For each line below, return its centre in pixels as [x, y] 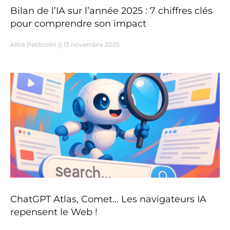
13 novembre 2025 [91, 44]
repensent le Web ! [54, 212]
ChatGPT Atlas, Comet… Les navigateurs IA [108, 199]
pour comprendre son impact [78, 23]
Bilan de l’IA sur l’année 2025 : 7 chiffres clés [111, 11]
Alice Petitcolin [34, 44]
